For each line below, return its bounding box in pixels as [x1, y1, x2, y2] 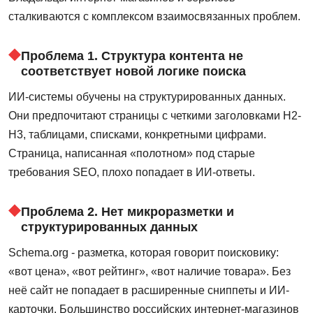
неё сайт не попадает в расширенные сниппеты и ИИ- [8, 284, 289, 297]
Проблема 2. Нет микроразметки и [21, 204, 234, 219]
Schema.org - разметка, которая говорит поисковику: [8, 247, 279, 259]
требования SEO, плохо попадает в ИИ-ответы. [8, 166, 255, 179]
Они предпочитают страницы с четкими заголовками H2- [8, 110, 301, 122]
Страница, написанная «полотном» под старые [8, 147, 255, 160]
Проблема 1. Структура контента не [21, 48, 243, 64]
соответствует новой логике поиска [21, 64, 246, 79]
